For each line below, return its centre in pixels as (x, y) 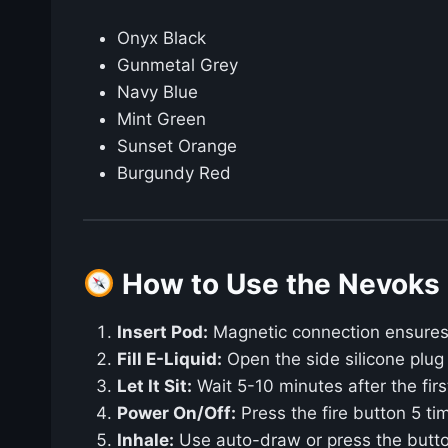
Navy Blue (157, 92)
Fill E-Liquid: (169, 359)
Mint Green (161, 119)
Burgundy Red (174, 173)
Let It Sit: (154, 386)
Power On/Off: (176, 413)
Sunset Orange (177, 146)
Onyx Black (161, 38)
